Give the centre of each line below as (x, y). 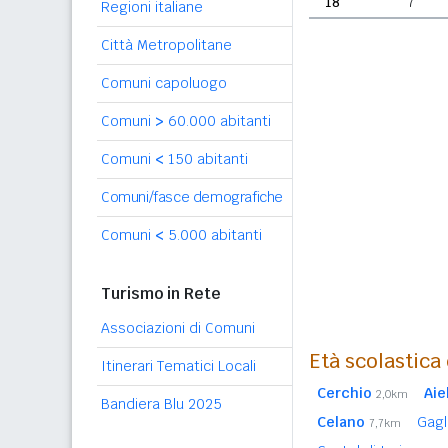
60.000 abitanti (217, 121)
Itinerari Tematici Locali (178, 366)
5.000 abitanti (213, 235)
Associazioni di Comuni (178, 328)
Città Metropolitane (166, 45)
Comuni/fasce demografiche (192, 197)
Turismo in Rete (161, 293)
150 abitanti (206, 159)
